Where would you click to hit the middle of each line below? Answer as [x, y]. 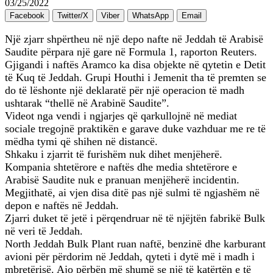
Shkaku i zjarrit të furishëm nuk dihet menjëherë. [114, 154]
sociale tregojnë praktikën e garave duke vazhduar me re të [135, 129]
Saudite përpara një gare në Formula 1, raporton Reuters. [131, 52]
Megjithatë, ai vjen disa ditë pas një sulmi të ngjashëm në [132, 193]
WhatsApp [151, 16]
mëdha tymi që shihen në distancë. [81, 142]
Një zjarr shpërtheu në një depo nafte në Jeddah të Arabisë [134, 39]
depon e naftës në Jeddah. [62, 206]
